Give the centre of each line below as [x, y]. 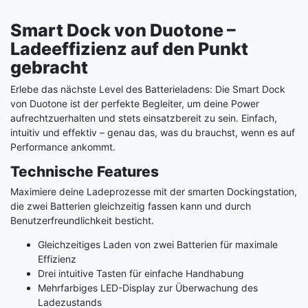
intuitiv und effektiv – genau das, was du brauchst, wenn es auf [153, 132]
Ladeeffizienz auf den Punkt [129, 48]
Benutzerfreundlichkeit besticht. [82, 220]
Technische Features [85, 171]
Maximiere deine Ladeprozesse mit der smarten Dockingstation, [154, 191]
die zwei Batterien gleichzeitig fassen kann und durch [131, 206]
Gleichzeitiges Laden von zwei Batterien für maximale [158, 244]
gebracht [49, 67]
